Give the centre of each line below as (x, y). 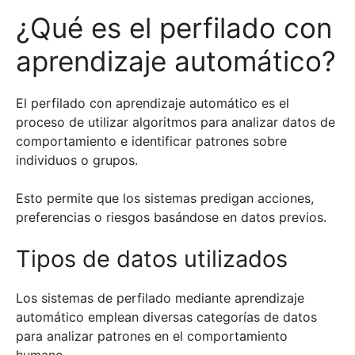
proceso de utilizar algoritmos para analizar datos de (176, 122)
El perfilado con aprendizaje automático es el (153, 103)
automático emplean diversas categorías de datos (166, 317)
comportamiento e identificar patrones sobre (151, 141)
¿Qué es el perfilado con (174, 28)
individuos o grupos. (77, 160)
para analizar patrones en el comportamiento (152, 336)
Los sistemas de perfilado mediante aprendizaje (160, 298)
